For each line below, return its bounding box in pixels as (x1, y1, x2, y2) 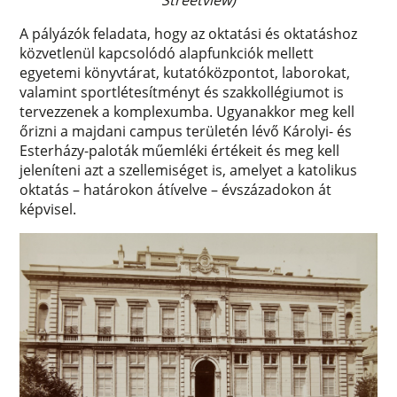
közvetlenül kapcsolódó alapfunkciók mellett (19, 43, 315, 64)
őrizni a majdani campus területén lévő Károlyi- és (19, 121, 353, 142)
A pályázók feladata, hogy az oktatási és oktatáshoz (19, 24, 358, 44)
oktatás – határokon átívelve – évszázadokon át (19, 180, 332, 200)
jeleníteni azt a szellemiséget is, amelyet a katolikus (19, 160, 358, 181)
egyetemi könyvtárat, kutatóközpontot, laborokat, (19, 63, 351, 83)
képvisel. (19, 199, 84, 220)
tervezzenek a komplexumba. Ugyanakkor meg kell (19, 102, 355, 122)
